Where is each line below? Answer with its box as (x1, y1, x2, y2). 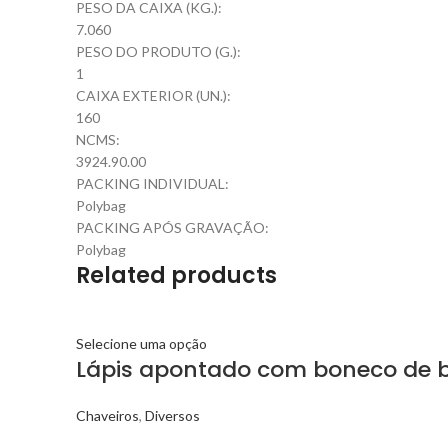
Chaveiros (76, 407, 139, 424)
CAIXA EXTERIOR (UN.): (76, 87, 231, 104)
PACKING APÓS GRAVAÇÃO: (76, 219, 269, 236)
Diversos (145, 407, 200, 424)
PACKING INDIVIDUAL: (76, 175, 229, 192)
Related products (76, 260, 277, 291)
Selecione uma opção (76, 335, 207, 352)
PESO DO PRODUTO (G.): (76, 43, 241, 60)
